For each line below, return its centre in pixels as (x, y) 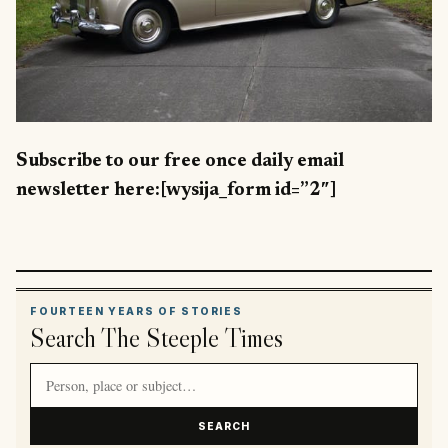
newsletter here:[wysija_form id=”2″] (176, 191)
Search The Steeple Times (157, 337)
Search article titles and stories (147, 373)
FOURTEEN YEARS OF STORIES (136, 311)
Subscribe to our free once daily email (180, 162)
